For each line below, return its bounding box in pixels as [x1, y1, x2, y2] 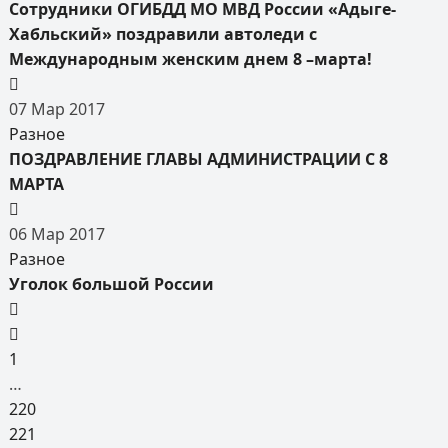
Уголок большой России [8, 273, 214, 295]
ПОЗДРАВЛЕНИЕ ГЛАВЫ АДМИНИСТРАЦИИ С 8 [8, 148, 388, 170]
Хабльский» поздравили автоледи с [8, 23, 317, 45]
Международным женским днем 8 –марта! [8, 48, 372, 70]
